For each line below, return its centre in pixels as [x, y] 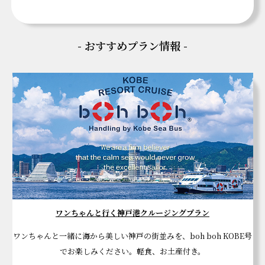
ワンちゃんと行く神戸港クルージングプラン [132, 212]
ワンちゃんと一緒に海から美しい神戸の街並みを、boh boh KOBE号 [132, 235]
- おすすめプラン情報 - [132, 45]
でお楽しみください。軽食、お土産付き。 [132, 251]
